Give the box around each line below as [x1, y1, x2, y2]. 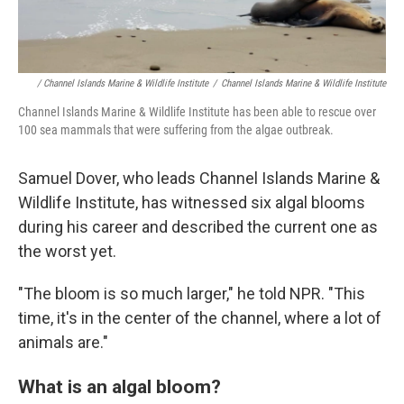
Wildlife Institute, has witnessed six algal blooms [18, 193, 365, 213]
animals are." [18, 333, 108, 353]
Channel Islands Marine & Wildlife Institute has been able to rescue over [18, 105, 376, 120]
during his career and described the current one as [18, 217, 378, 237]
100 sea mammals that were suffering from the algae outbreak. [18, 123, 334, 138]
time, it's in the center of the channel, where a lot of [18, 308, 381, 328]
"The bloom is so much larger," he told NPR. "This [18, 284, 365, 304]
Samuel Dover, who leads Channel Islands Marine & [18, 169, 380, 188]
